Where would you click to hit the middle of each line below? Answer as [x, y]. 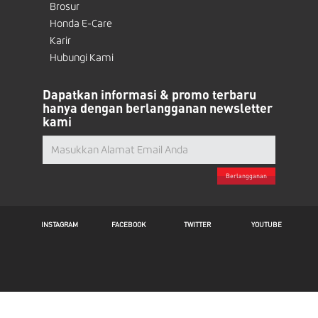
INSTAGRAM [60, 224]
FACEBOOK [129, 224]
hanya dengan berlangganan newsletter [158, 108]
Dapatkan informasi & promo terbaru [149, 94]
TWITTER [198, 224]
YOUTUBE [266, 224]
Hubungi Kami [82, 58]
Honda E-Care [81, 24]
